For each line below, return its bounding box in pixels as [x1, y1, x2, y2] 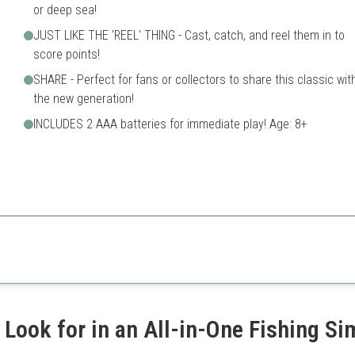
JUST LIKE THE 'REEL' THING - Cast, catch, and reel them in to [32, 28, 345, 43]
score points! [32, 47, 100, 62]
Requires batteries [212, 255, 303, 271]
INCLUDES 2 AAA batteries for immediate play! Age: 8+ [32, 116, 307, 132]
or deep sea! [32, 2, 97, 17]
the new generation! [32, 91, 134, 106]
